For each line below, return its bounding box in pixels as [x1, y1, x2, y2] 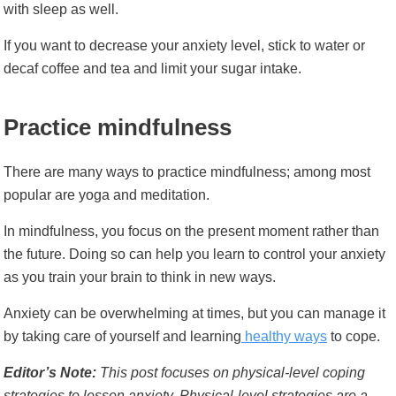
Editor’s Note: [4, 365, 96, 380]
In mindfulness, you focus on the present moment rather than [4, 224, 379, 239]
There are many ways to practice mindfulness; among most [4, 164, 370, 179]
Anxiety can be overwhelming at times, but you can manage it [4, 306, 385, 321]
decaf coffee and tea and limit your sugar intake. [4, 61, 301, 76]
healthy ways [245, 329, 327, 344]
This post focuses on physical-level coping [96, 365, 365, 380]
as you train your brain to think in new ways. [4, 270, 276, 285]
